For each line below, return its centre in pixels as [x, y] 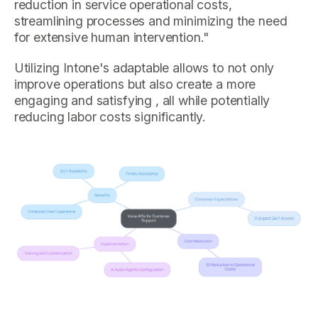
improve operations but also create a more [135, 84]
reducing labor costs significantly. [110, 117]
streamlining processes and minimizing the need [150, 21]
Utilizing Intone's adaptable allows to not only [144, 68]
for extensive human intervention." [111, 38]
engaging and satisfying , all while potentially [142, 101]
